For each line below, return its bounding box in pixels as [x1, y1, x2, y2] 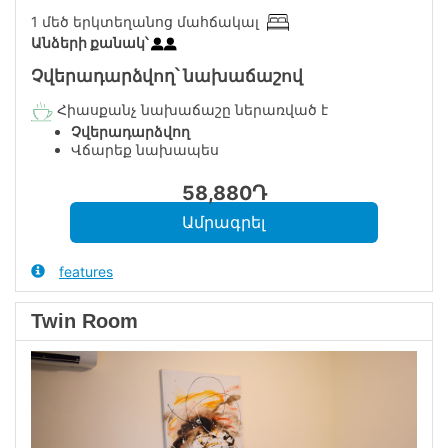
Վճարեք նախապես [71, 141, 219, 158]
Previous [58, 347, 141, 371]
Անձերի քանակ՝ [31, 34, 151, 51]
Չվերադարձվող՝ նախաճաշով [31, 66, 303, 86]
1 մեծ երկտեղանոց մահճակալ [31, 12, 267, 30]
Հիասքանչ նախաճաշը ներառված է [53, 101, 328, 119]
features [59, 263, 113, 280]
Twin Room [31, 310, 138, 332]
